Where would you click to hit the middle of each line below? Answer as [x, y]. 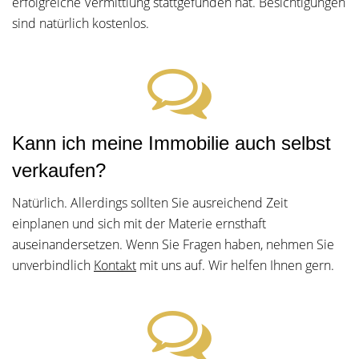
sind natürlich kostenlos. [81, 23]
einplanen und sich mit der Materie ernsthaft [139, 224]
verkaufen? [59, 170]
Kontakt [115, 265]
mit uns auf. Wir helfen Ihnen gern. [235, 265]
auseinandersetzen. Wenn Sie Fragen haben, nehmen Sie [173, 244]
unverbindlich [53, 265]
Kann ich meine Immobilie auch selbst [171, 143]
